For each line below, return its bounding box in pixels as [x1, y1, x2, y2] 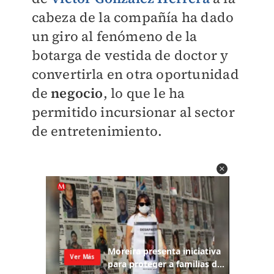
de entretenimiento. [31, 122, 163, 141]
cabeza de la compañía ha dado [31, 8, 234, 27]
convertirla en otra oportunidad [31, 65, 239, 84]
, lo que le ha [103, 84, 185, 103]
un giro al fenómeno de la [31, 27, 198, 46]
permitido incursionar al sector [31, 103, 235, 122]
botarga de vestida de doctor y [31, 46, 229, 65]
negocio [51, 84, 103, 103]
